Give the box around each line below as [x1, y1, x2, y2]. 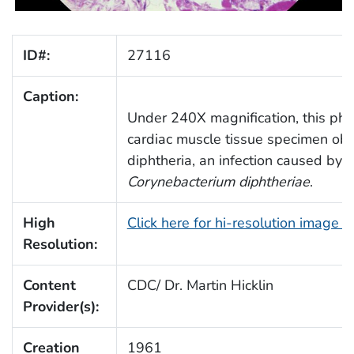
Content [22, 275, 76, 295]
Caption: [22, 86, 78, 106]
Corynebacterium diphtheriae [126, 171, 310, 191]
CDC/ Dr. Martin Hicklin [126, 275, 273, 295]
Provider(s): [22, 296, 99, 316]
